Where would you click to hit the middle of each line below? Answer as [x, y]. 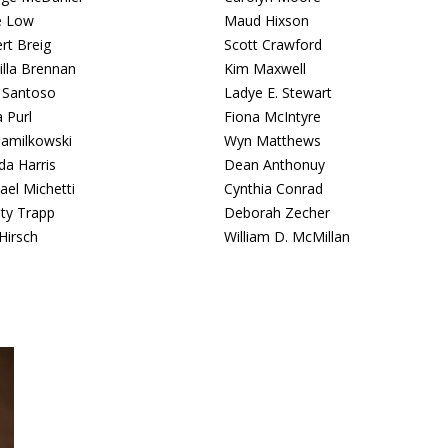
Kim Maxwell [265, 68]
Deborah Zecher [277, 212]
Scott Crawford [273, 44]
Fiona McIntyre [272, 116]
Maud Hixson [266, 20]
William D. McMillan [287, 236]
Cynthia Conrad [273, 188]
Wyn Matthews [272, 140]
